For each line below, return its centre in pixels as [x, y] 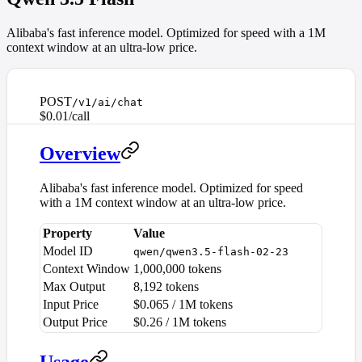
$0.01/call [65, 116]
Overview [80, 153]
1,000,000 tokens [177, 268]
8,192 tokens [166, 286]
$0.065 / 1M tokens [183, 304]
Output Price [75, 322]
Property [67, 233]
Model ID [68, 250]
